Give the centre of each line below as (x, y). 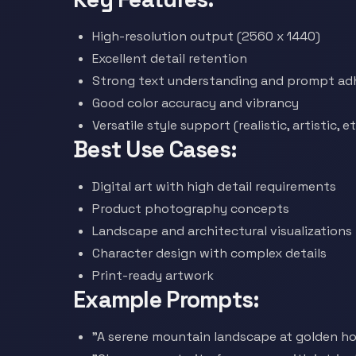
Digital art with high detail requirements (214, 186)
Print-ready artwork (153, 275)
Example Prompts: (166, 300)
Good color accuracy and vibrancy (195, 103)
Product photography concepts (191, 209)
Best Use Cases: (155, 149)
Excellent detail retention (170, 58)
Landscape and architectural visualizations (222, 231)
